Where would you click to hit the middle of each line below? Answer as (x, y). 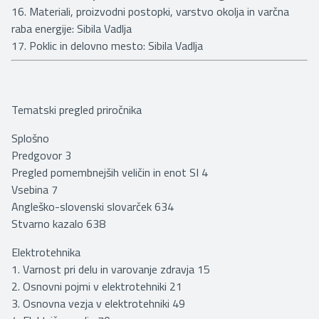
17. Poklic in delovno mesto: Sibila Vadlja (107, 45)
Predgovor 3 (41, 155)
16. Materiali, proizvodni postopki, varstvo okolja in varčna (150, 11)
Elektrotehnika (46, 252)
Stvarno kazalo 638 (58, 223)
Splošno (30, 138)
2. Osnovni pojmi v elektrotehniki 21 (97, 286)
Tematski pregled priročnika (77, 109)
